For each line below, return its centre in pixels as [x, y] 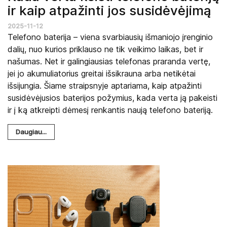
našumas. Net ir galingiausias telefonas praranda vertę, [109, 61]
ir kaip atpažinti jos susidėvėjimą [109, 10]
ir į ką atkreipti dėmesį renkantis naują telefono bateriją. [110, 110]
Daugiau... [31, 131]
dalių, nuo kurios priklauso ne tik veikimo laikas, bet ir [105, 49]
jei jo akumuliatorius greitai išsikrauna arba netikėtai [102, 73]
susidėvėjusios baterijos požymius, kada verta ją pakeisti [112, 98]
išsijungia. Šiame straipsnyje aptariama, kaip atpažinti [105, 85]
